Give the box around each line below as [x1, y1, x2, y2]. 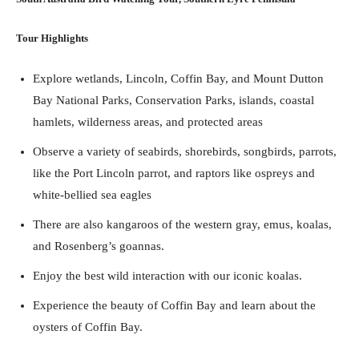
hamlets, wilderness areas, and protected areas [33, 115, 263, 129]
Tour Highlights [16, 32, 88, 45]
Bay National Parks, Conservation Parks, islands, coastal [33, 94, 314, 107]
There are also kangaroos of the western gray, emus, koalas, [33, 218, 332, 232]
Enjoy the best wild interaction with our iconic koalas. [33, 269, 302, 283]
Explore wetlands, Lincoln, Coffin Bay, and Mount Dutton [33, 72, 324, 86]
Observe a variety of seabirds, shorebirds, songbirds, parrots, [33, 145, 337, 159]
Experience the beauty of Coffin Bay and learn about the [33, 299, 316, 313]
